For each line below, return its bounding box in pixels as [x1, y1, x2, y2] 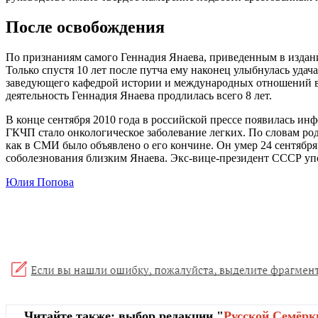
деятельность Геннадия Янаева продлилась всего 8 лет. [6, 89, 272, 102]
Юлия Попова [6, 176, 74, 189]
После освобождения [6, 18, 165, 37]
